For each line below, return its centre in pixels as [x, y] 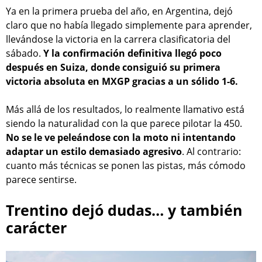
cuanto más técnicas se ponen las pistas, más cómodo [126, 165]
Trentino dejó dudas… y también [124, 210]
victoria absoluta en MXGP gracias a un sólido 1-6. [122, 81]
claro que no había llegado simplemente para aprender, [129, 25]
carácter [36, 227]
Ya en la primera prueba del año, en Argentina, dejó [119, 11]
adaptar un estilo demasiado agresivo [94, 151]
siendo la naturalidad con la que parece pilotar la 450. [124, 123]
